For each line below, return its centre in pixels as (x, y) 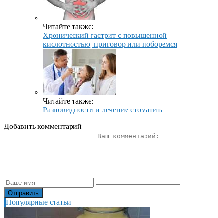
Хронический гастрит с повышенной (105, 35)
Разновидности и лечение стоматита (103, 109)
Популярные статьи (38, 202)
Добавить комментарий (43, 126)
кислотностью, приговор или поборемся (110, 44)
